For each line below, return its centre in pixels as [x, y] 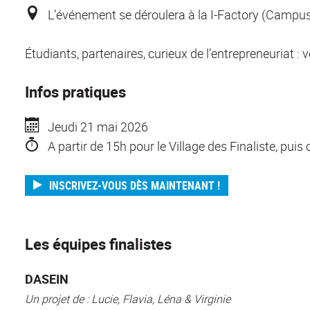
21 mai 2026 [114, 126]
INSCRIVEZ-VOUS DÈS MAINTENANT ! [135, 185]
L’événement [83, 14]
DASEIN [47, 279]
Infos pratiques [75, 91]
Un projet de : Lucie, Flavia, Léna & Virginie [128, 299]
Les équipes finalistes [98, 244]
